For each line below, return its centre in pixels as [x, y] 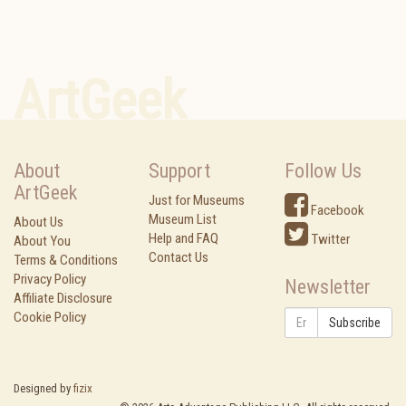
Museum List [183, 219]
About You [42, 241]
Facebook [336, 210]
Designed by [43, 388]
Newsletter [327, 287]
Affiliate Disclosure [63, 298]
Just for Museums [197, 200]
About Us [39, 222]
